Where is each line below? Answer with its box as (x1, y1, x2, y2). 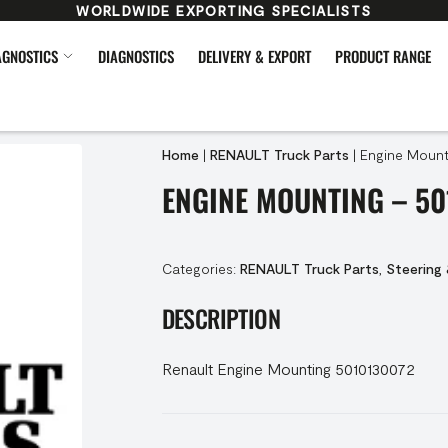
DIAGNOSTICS (98, 45, 174, 67)
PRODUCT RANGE (335, 45, 431, 67)
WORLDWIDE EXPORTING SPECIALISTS (76, 2, 372, 19)
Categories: (161, 260, 240, 277)
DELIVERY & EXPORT (198, 45, 311, 67)
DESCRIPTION (161, 300, 280, 336)
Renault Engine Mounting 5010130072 (161, 359, 415, 378)
